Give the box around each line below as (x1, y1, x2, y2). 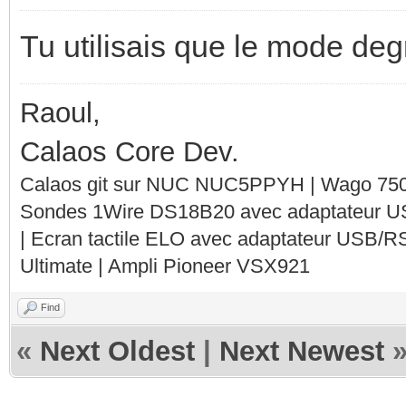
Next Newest (219, 334, 384, 367)
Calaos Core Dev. (20, 135, 239, 168)
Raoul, (20, 96, 101, 129)
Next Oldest (40, 334, 195, 367)
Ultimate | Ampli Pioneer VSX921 (20, 254, 310, 277)
